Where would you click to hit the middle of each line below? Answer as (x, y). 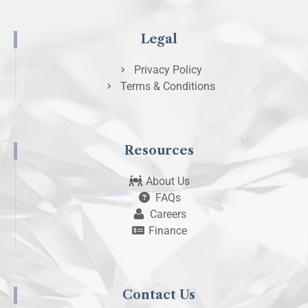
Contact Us (159, 295)
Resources (159, 151)
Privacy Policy (168, 70)
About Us (168, 181)
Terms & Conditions (168, 87)
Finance (168, 231)
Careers (168, 214)
